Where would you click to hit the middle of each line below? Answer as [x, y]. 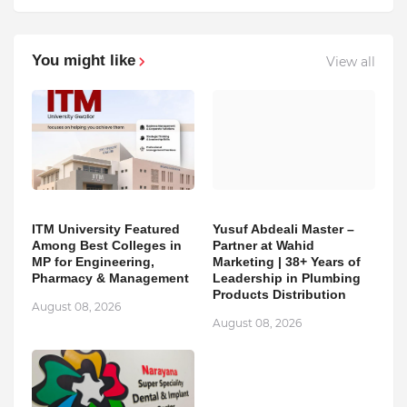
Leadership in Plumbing [287, 278]
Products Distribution [279, 294]
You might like [84, 60]
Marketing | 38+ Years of [287, 261]
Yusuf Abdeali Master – [283, 228]
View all [351, 62]
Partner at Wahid [263, 245]
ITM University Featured [106, 228]
